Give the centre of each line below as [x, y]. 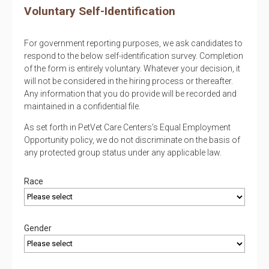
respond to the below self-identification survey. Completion [134, 56]
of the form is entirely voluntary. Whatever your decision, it [132, 68]
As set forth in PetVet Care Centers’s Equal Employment [127, 127]
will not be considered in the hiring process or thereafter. [128, 81]
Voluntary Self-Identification [100, 11]
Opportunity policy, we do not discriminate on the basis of [132, 140]
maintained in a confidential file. [82, 106]
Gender [38, 228]
